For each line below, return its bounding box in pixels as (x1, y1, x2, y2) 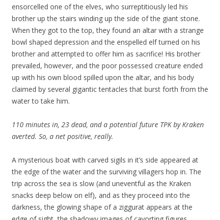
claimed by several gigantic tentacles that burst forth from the (12, 84, 208, 94)
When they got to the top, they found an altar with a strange (12, 25, 204, 35)
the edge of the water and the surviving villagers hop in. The (12, 166, 201, 176)
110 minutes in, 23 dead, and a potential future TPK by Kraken (12, 119, 204, 129)
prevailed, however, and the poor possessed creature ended (12, 60, 203, 70)
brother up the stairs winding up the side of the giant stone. (12, 13, 200, 23)
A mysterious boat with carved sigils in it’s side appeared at (12, 155, 198, 165)
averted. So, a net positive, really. (12, 131, 113, 141)
